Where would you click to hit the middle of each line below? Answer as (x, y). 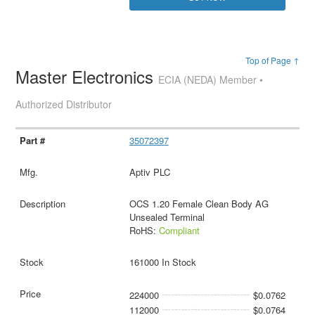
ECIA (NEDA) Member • (211, 80)
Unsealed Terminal (167, 217)
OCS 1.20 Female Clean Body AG (199, 204)
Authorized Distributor (64, 104)
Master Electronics (87, 77)
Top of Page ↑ (272, 60)
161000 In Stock (162, 262)
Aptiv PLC (149, 172)
